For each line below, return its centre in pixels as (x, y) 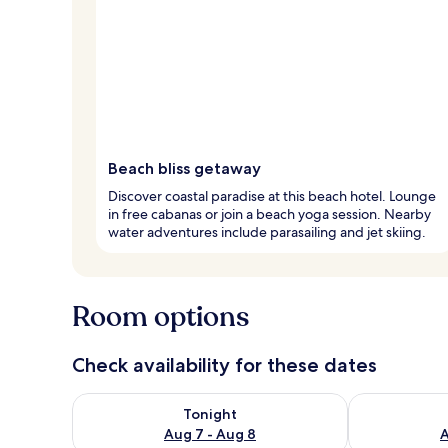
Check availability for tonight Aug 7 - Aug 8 (227, 402)
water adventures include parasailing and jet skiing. (267, 231)
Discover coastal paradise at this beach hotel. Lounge (272, 195)
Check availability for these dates (224, 364)
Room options (160, 316)
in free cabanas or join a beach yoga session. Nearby (269, 213)
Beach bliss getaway (184, 168)
